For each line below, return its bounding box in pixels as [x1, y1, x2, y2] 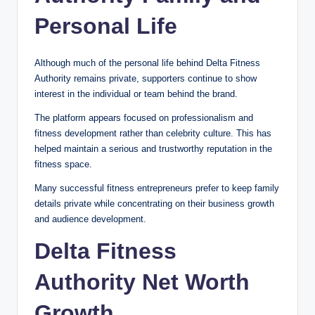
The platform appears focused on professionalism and [34, 112, 253, 123]
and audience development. [34, 213, 146, 224]
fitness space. [34, 158, 92, 169]
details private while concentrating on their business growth [34, 198, 274, 209]
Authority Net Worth [34, 269, 250, 295]
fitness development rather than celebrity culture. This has [34, 127, 271, 139]
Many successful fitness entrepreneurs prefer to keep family [34, 182, 279, 193]
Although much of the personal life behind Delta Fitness [34, 57, 260, 68]
